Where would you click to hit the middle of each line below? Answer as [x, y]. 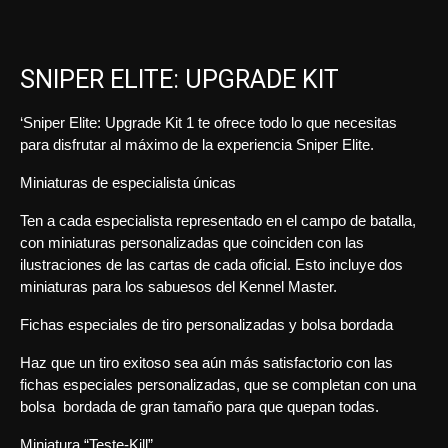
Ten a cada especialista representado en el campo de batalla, [218, 220]
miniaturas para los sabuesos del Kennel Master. [178, 286]
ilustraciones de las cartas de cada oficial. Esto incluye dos [211, 264]
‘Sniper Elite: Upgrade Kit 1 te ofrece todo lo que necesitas [208, 122]
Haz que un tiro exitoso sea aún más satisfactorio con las [206, 362]
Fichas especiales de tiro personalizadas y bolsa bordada [206, 324]
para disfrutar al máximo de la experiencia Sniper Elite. [197, 144]
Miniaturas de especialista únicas [128, 182]
